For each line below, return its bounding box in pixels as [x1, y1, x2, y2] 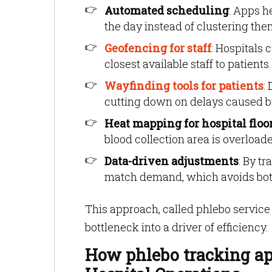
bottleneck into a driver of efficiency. [85, 220, 268, 234]
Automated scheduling [104, 3, 229, 18]
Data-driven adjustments [104, 154, 239, 168]
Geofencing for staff [104, 41, 211, 55]
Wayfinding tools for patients [104, 78, 263, 93]
